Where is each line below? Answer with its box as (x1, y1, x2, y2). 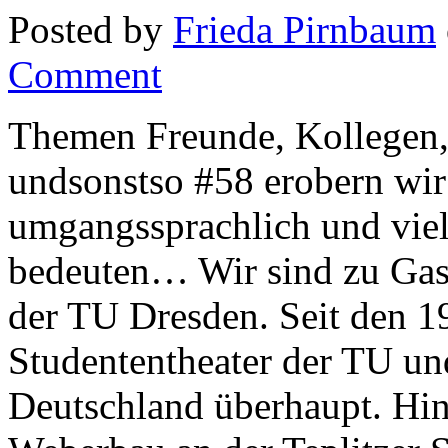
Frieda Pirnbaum (173, 8, 436, 52)
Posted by (8, 8, 173, 52)
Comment (8, 53, 162, 97)
